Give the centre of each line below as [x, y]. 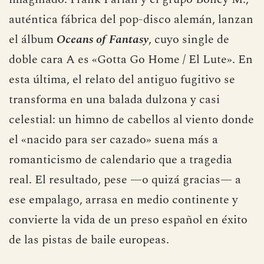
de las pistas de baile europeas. [89, 240]
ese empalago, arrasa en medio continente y [123, 199]
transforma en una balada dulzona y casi [114, 99]
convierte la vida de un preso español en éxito [128, 220]
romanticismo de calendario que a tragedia [121, 159]
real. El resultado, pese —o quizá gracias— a [125, 179]
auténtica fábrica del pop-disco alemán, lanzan [131, 19]
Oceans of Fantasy [103, 39]
